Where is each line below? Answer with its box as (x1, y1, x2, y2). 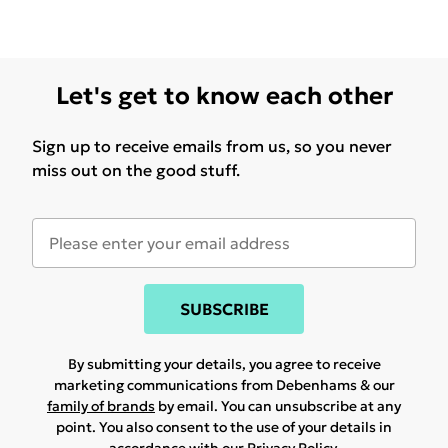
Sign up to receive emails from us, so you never (32, 136, 392, 157)
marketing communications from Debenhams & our (53, 376, 395, 395)
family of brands (47, 397, 155, 416)
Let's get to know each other (55, 81, 393, 112)
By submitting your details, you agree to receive (67, 355, 381, 374)
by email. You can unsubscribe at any (155, 397, 401, 416)
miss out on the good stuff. (32, 160, 240, 181)
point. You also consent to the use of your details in (56, 418, 392, 437)
